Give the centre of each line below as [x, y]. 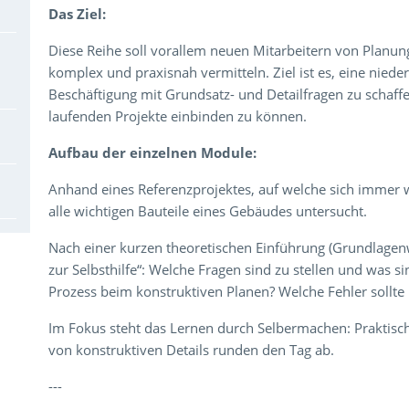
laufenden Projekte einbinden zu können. [178, 116]
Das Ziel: [78, 14]
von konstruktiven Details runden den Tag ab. [192, 350]
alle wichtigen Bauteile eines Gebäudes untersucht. [208, 211]
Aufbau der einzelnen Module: [153, 152]
